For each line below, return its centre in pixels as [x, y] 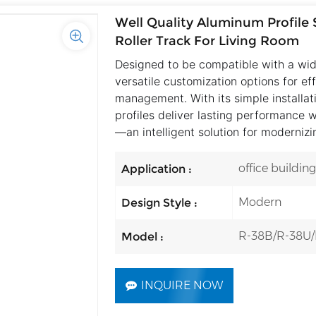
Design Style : [159, 203]
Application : [156, 169]
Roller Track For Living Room [207, 41]
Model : [142, 237]
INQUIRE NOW [182, 286]
